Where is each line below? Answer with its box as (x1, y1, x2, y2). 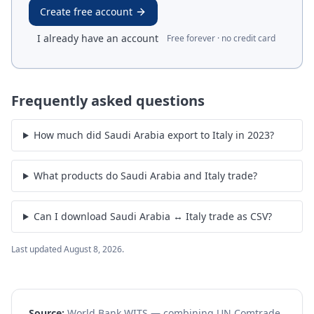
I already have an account (37, 32, 158, 45)
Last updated (11, 243, 64, 255)
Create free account (40, 5, 132, 18)
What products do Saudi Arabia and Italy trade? (33, 169, 257, 182)
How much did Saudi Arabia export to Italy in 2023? (33, 128, 274, 142)
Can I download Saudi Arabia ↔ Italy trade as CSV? (33, 210, 272, 223)
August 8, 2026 (64, 243, 122, 255)
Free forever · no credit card (167, 32, 275, 44)
